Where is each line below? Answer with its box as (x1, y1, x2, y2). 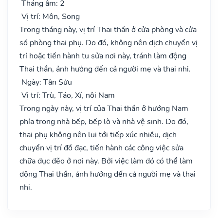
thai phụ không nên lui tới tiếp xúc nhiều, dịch (19, 129, 177, 140)
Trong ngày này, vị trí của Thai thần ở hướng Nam (19, 103, 188, 114)
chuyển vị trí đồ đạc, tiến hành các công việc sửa (19, 142, 183, 153)
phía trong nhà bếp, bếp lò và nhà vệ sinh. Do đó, (19, 116, 188, 127)
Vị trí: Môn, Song (19, 11, 80, 22)
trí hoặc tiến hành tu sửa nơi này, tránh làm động (19, 50, 186, 61)
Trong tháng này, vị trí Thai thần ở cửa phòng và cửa (19, 24, 197, 35)
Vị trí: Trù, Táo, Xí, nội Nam (19, 90, 115, 101)
